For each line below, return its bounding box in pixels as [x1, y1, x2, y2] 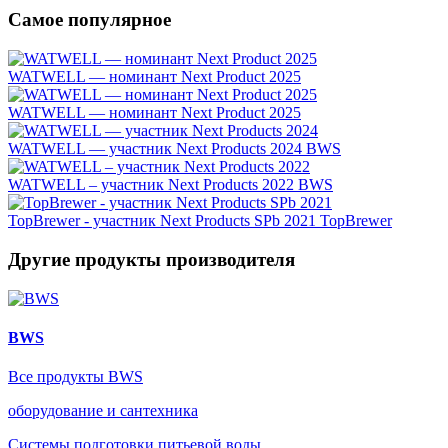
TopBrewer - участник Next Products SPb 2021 [8, 212, 316, 230]
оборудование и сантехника [8, 402, 198, 420]
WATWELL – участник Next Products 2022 [8, 176, 294, 194]
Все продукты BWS [8, 368, 143, 386]
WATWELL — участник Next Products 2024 [8, 140, 302, 158]
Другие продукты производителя [8, 248, 295, 270]
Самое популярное [8, 9, 171, 31]
